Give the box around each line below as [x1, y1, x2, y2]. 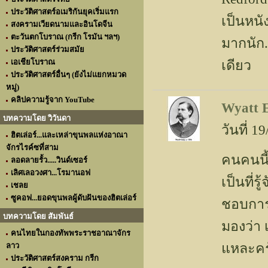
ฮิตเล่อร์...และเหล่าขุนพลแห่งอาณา [11, 130, 127, 139]
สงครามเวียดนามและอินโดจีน [11, 20, 112, 29]
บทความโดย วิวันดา [3, 114, 71, 123]
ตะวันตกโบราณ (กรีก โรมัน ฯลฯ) [11, 32, 120, 41]
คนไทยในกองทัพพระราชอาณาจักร [11, 229, 130, 237]
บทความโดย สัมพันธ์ [3, 212, 74, 221]
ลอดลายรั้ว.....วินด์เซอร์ [11, 156, 87, 165]
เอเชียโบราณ [11, 57, 55, 66]
